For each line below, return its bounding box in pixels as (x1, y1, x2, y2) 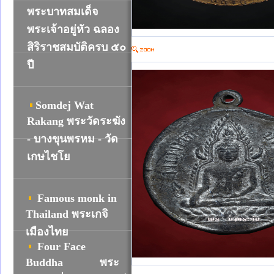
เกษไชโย (27, 150, 70, 163)
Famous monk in (37, 192, 117, 204)
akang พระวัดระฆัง (35, 115, 125, 127)
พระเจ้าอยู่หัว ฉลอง (27, 23, 119, 35)
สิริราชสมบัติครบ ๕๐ (27, 41, 126, 53)
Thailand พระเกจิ (26, 208, 108, 220)
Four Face (37, 240, 86, 253)
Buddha (26, 256, 84, 268)
